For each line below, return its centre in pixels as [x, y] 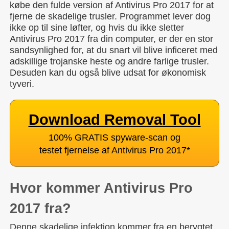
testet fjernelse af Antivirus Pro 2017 [113, 150]
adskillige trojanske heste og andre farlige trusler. [109, 61]
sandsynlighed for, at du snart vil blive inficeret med [114, 50]
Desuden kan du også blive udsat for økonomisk [108, 73]
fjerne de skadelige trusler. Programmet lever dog [110, 16]
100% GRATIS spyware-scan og [114, 138]
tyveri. [22, 84]
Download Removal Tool [114, 120]
